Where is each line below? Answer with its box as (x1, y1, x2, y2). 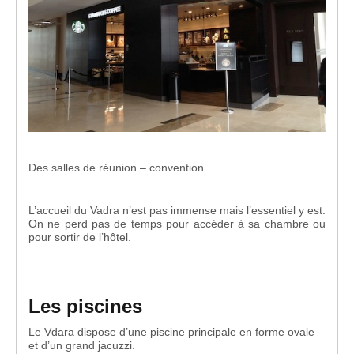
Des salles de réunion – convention (28, 160, 204, 174)
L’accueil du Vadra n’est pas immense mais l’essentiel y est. (28, 203, 326, 217)
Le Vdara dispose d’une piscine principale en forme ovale (28, 325, 314, 338)
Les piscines (28, 295, 142, 317)
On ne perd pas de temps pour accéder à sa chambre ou (28, 217, 326, 230)
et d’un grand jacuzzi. (28, 338, 135, 352)
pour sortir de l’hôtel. (28, 230, 131, 243)
